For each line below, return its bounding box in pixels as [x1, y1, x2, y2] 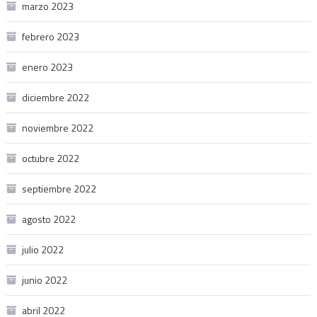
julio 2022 [21, 241, 64, 257]
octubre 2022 [21, 150, 79, 166]
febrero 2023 [21, 28, 79, 44]
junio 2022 [21, 272, 67, 287]
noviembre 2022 [21, 120, 93, 135]
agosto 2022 [21, 211, 76, 226]
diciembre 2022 [21, 89, 89, 105]
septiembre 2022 [21, 180, 96, 196]
